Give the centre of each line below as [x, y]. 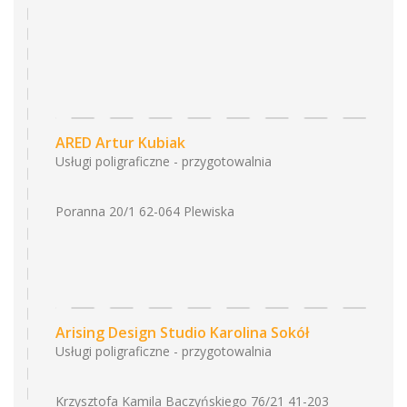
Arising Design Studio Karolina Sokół [182, 333]
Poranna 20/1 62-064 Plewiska [145, 211]
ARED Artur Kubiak [120, 143]
